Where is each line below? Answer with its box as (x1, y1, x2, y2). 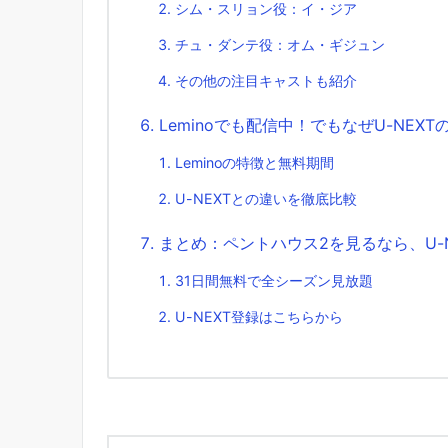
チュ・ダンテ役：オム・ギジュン (175, 36, 385, 54)
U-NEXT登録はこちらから (175, 308, 343, 326)
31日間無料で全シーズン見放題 (175, 272, 373, 290)
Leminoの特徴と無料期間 (175, 154, 334, 172)
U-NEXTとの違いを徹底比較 (175, 190, 357, 208)
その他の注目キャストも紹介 (175, 72, 357, 90)
